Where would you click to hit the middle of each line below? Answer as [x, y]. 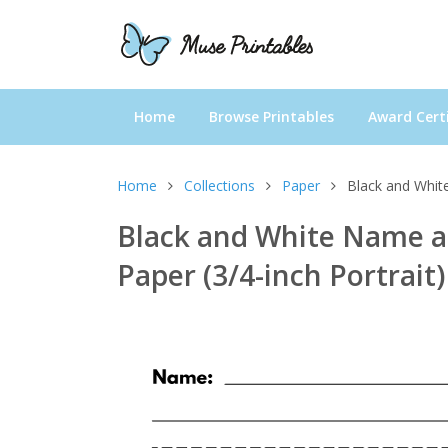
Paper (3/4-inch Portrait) [281, 274]
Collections [219, 185]
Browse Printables [271, 116]
